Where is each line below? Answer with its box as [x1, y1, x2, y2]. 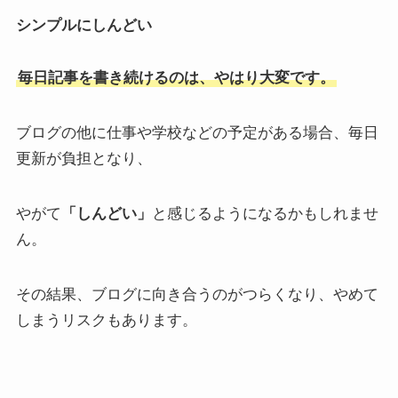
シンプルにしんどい [15, 16, 152, 33]
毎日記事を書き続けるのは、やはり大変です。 [17, 68, 335, 85]
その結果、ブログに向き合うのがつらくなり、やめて [15, 285, 378, 302]
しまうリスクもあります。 [15, 311, 197, 328]
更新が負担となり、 [15, 149, 152, 166]
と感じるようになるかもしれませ [151, 204, 378, 221]
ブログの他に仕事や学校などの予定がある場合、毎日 [15, 123, 378, 140]
